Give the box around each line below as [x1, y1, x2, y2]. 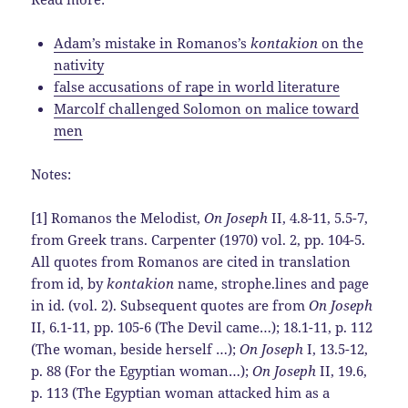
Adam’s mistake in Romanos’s [54, 34, 251, 53]
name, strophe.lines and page [174, 274, 370, 293]
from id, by [31, 274, 107, 293]
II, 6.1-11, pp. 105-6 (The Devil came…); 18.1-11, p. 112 [31, 318, 373, 337]
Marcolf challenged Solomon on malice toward [54, 99, 360, 118]
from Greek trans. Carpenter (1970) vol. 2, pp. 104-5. [31, 230, 366, 250]
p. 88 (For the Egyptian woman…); [31, 362, 253, 381]
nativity [54, 56, 105, 75]
